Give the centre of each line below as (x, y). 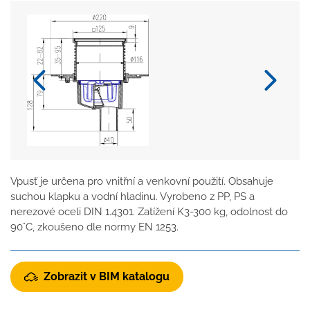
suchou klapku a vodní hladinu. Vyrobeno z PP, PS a (133, 197)
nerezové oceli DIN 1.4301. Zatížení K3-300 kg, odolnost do (149, 212)
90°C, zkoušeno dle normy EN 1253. (94, 227)
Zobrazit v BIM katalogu (107, 276)
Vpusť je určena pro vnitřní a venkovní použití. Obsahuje (142, 182)
